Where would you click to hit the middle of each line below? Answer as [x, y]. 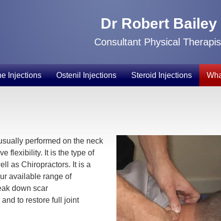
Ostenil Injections [86, 75]
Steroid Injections [162, 75]
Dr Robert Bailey [159, 23]
